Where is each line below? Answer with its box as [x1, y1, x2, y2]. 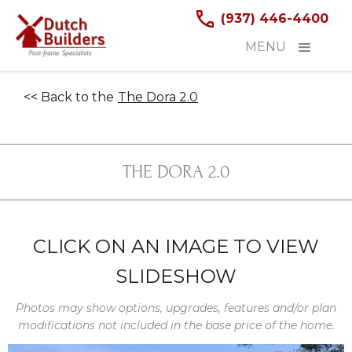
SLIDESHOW [115, 265, 236, 288]
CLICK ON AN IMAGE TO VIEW [33, 235, 319, 258]
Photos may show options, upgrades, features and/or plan [16, 301, 336, 315]
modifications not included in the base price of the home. [17, 318, 335, 332]
